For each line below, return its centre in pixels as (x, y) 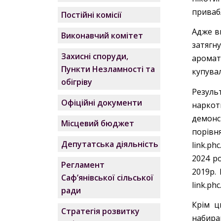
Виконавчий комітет (102, 36)
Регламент (83, 165)
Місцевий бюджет (98, 123)
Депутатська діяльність (110, 144)
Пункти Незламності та (108, 69)
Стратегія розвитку (101, 211)
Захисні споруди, (95, 56)
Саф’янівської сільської (108, 178)
